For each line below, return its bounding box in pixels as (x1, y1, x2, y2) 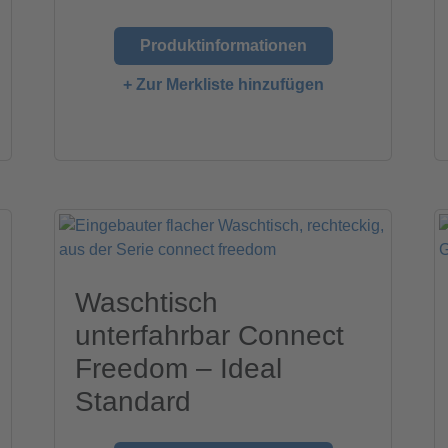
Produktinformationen (139, 37, 307, 55)
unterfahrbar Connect (75, 320, 345, 352)
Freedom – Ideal (75, 353, 283, 385)
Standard (75, 386, 192, 418)
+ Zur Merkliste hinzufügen (122, 76, 324, 94)
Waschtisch (75, 287, 219, 319)
